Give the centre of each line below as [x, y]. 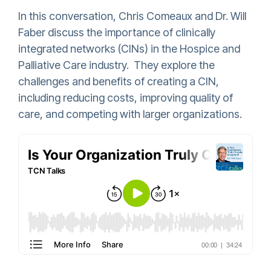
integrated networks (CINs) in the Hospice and [129, 49]
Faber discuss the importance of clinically [117, 33]
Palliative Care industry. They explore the [116, 65]
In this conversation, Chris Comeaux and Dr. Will [132, 16]
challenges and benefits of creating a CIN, [119, 82]
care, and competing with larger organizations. [130, 114]
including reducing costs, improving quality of [126, 98]
